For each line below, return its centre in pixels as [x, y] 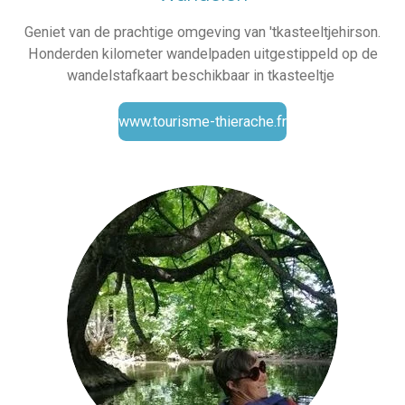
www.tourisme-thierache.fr [202, 121]
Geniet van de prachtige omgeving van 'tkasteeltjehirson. [202, 33]
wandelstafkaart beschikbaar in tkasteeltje [202, 76]
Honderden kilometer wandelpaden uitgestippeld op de [202, 54]
